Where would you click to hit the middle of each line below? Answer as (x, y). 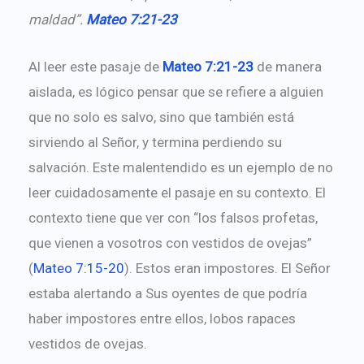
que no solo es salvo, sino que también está (161, 117)
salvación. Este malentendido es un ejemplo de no (180, 168)
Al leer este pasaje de (95, 67)
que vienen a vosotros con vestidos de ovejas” (170, 243)
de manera (287, 67)
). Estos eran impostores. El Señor (227, 269)
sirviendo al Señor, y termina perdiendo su (155, 143)
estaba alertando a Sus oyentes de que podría (167, 294)
